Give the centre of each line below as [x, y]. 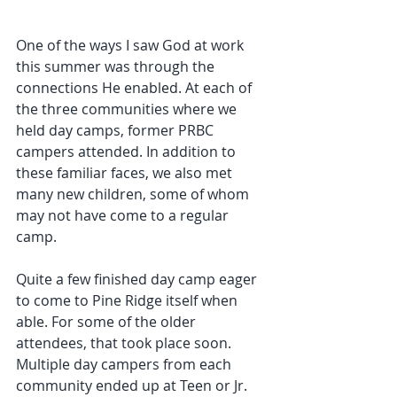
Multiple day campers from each [125, 365]
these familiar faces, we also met [126, 173]
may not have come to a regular [124, 216]
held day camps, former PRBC [117, 131]
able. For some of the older [108, 322]
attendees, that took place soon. [125, 343]
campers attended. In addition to [128, 152]
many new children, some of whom [134, 195]
